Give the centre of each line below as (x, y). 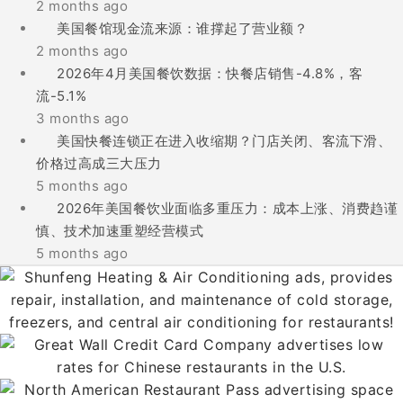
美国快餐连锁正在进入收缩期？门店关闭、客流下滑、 (224, 141)
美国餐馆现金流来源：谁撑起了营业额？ (183, 28)
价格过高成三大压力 (99, 163)
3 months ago (82, 118)
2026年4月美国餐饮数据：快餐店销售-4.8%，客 (210, 73)
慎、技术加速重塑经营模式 (120, 231)
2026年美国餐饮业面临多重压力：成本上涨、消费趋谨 (228, 208)
